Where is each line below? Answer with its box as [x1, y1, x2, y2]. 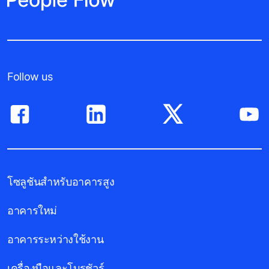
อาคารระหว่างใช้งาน [7, 233, 104, 246]
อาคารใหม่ [7, 204, 58, 217]
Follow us [7, 70, 53, 83]
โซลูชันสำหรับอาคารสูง [7, 175, 115, 189]
